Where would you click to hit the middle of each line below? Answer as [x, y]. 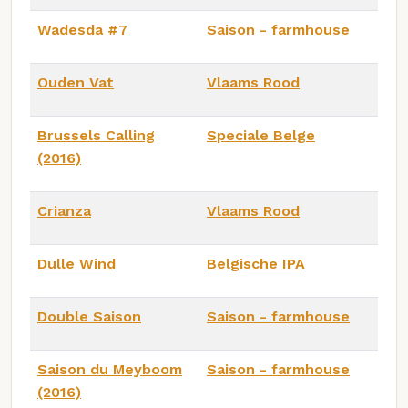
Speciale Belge [261, 135]
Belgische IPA [256, 263]
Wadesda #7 [82, 29]
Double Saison [89, 316]
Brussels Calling [96, 135]
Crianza [64, 210]
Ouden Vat [76, 82]
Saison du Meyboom [110, 369]
